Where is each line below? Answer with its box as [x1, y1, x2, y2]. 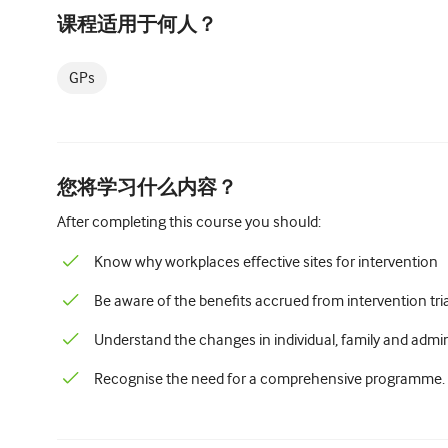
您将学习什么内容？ [57, 177, 237, 200]
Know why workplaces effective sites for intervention [94, 253, 438, 271]
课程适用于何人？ [57, 14, 217, 37]
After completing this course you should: [57, 213, 321, 231]
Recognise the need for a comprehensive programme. [94, 370, 445, 388]
